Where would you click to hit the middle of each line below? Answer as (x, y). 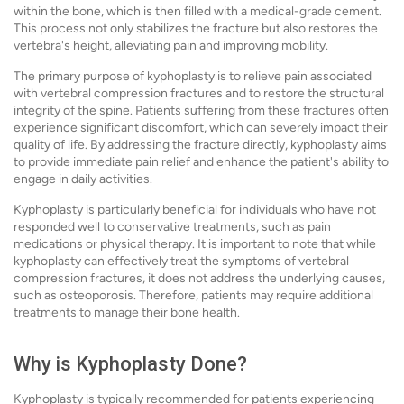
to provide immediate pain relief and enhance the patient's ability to (201, 162)
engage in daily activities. (83, 179)
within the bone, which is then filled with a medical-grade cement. (197, 11)
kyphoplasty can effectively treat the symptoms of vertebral (181, 261)
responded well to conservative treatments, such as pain (172, 227)
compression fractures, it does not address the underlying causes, (199, 278)
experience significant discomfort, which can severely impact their (201, 128)
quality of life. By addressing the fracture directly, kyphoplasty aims (200, 145)
